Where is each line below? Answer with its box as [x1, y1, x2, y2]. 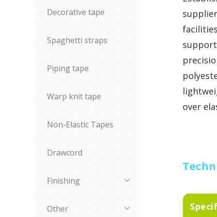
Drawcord [47, 147, 82, 158]
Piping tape [47, 63, 89, 74]
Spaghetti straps [47, 35, 108, 46]
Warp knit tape [47, 91, 101, 102]
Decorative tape [47, 7, 105, 17]
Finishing [47, 175, 80, 186]
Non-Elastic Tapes [47, 119, 113, 130]
